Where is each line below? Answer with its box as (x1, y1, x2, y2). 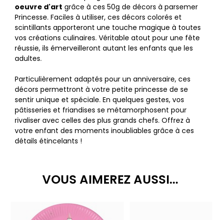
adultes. (15, 54, 42, 64)
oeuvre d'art (15, 2, 62, 12)
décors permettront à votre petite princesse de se (15, 84, 188, 95)
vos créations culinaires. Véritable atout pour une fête (15, 33, 200, 43)
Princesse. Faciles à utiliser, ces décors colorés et (15, 12, 182, 23)
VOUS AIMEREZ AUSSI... (42, 171, 178, 189)
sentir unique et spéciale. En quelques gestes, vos (15, 95, 184, 105)
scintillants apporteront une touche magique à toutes (15, 23, 201, 33)
